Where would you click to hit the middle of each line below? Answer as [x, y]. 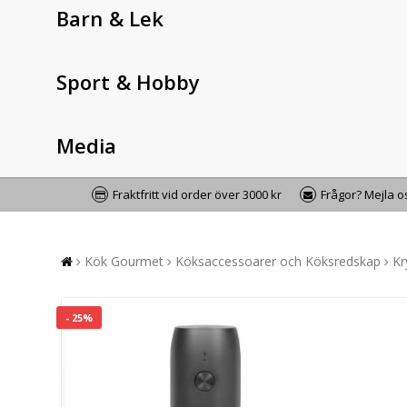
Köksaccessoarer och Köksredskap [278, 261]
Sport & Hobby [129, 81]
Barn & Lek [110, 18]
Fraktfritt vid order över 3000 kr [197, 194]
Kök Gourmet [124, 261]
